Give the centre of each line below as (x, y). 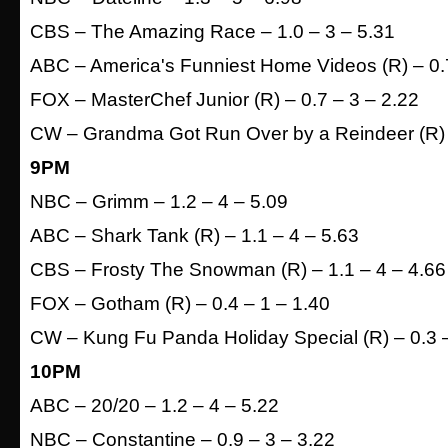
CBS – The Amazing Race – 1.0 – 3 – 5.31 (212, 31)
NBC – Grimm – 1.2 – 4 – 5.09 (159, 201)
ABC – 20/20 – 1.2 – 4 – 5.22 (154, 405)
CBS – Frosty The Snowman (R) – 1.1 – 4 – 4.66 (238, 269)
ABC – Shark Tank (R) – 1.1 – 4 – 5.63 (194, 235)
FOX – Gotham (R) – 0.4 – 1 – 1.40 (180, 303)
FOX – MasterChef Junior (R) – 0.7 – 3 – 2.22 (224, 99)
